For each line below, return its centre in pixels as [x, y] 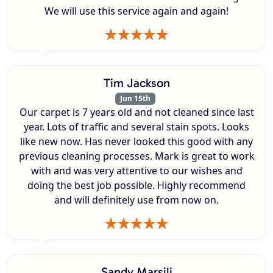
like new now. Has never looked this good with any [136, 142]
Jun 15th [135, 99]
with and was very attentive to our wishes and [136, 171]
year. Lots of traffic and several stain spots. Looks [136, 127]
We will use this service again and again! [136, 11]
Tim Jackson [136, 83]
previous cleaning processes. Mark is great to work [136, 156]
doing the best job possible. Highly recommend [136, 186]
